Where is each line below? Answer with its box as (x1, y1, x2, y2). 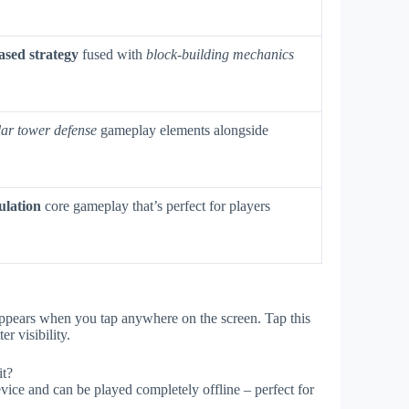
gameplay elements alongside (97, 121, 268, 138)
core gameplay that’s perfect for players (41, 197, 270, 214)
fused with (79, 46, 146, 62)
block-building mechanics (146, 46, 294, 62)
